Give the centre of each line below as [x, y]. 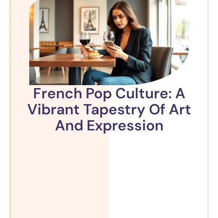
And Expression [109, 126]
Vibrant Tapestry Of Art [109, 109]
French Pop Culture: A [109, 93]
